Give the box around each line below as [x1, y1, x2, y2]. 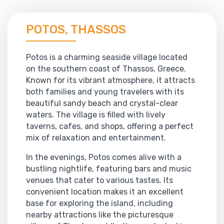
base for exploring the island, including [26, 198, 173, 208]
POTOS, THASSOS [26, 22, 126, 36]
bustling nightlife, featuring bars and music [26, 163, 191, 173]
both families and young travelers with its [26, 86, 184, 96]
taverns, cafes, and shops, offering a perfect [26, 121, 193, 131]
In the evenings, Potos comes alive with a [26, 152, 181, 162]
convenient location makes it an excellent [26, 186, 183, 196]
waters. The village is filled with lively [26, 109, 165, 119]
